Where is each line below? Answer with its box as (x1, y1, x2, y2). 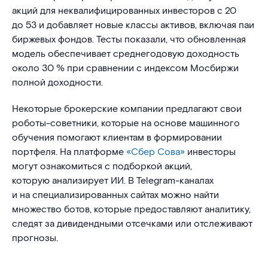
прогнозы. (12, 232, 58, 245)
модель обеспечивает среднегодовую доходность (12, 48, 239, 60)
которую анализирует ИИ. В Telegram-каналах (12, 175, 214, 187)
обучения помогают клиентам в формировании (12, 132, 222, 144)
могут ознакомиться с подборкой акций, (12, 160, 192, 173)
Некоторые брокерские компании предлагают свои (12, 103, 242, 115)
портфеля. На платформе (12, 146, 126, 159)
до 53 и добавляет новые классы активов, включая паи (12, 19, 254, 32)
